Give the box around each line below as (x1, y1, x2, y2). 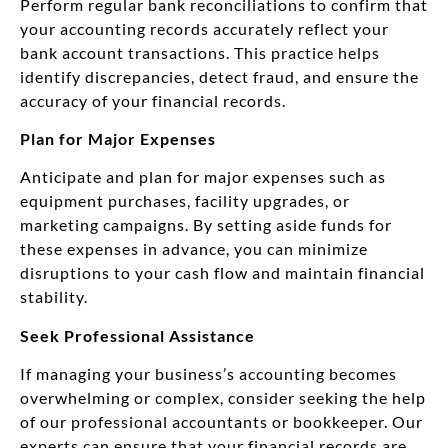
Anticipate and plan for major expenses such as (20, 167, 386, 187)
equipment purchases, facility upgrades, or (20, 191, 350, 211)
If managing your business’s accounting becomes (20, 364, 397, 384)
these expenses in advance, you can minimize (20, 239, 368, 259)
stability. (20, 287, 88, 307)
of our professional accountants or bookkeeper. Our (20, 412, 423, 432)
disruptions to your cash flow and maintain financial (20, 263, 425, 283)
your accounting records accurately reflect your (20, 18, 389, 38)
